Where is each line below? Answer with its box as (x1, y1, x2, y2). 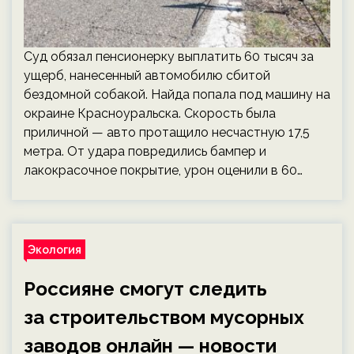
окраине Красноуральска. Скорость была (24, 106, 276, 121)
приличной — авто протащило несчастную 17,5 (24, 125, 310, 140)
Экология (28, 243, 81, 256)
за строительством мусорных (24, 306, 304, 329)
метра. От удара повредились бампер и (24, 144, 266, 159)
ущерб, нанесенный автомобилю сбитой (24, 68, 270, 83)
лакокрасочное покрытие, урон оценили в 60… (24, 163, 303, 178)
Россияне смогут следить (24, 277, 267, 300)
